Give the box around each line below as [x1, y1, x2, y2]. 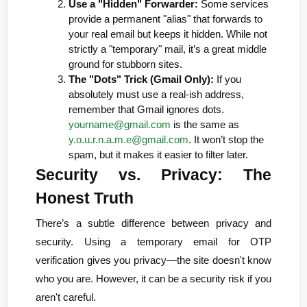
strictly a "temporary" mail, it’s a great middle [69, 43, 267, 55]
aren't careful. [36, 292, 96, 304]
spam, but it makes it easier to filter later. [69, 149, 248, 160]
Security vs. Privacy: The [36, 165, 271, 184]
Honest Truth [36, 188, 134, 207]
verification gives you [36, 255, 134, 267]
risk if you [225, 273, 271, 285]
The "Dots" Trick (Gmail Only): [69, 73, 214, 85]
